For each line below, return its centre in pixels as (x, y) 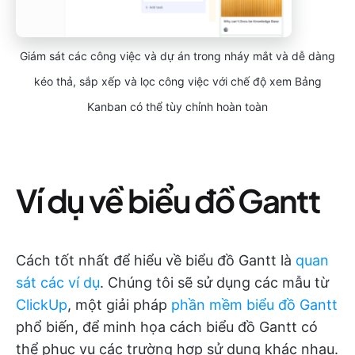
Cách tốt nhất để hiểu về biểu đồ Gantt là (156, 261)
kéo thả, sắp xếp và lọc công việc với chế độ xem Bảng (177, 82)
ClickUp (42, 305)
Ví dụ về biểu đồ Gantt (168, 200)
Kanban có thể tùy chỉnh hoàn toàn (177, 107)
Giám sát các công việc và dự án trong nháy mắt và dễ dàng (177, 56)
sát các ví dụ (58, 283)
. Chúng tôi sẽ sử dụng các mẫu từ (214, 283)
